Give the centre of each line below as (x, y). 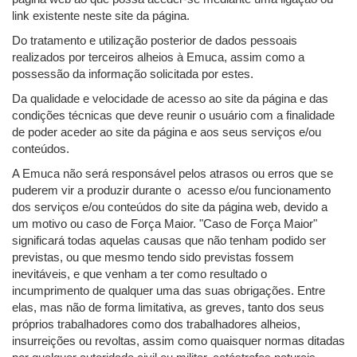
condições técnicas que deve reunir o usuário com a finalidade (173, 116)
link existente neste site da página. (101, 16)
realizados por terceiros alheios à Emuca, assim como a (158, 57)
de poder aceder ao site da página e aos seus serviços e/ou (167, 132)
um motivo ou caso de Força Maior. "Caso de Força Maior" (165, 224)
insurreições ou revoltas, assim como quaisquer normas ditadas (178, 341)
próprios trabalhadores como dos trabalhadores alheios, (156, 324)
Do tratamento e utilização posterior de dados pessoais (155, 41)
